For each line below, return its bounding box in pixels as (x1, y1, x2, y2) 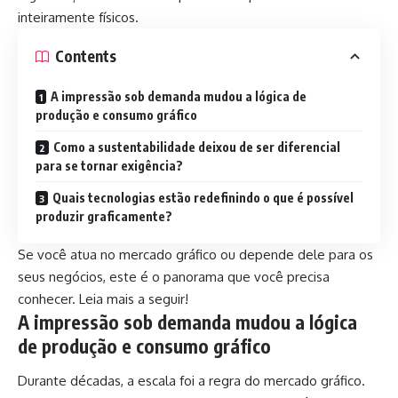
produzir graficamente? (36, 208, 172, 224)
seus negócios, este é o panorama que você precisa (18, 267, 330, 285)
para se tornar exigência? (36, 157, 183, 173)
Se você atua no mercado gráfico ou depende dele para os (18, 245, 373, 263)
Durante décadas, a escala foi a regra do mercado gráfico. (18, 372, 365, 389)
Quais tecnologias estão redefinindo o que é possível (52, 189, 354, 205)
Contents (55, 46, 116, 66)
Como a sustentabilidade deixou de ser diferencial (53, 139, 340, 155)
